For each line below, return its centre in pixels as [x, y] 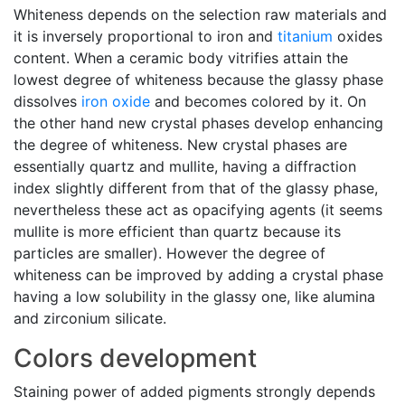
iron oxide [116, 102]
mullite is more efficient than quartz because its [177, 232]
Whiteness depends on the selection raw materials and [200, 15]
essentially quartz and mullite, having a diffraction [185, 167]
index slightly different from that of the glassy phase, [196, 188]
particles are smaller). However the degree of [170, 254]
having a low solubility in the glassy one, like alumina [194, 297]
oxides [358, 37]
